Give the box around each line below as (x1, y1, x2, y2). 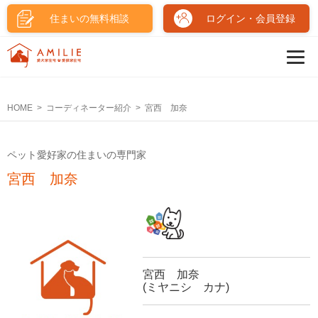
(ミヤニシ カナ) (143, 280, 230, 293)
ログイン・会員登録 (206, 13, 296, 24)
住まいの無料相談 (49, 13, 129, 24)
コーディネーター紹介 (46, 103, 131, 113)
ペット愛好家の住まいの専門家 (7, 148, 146, 160)
